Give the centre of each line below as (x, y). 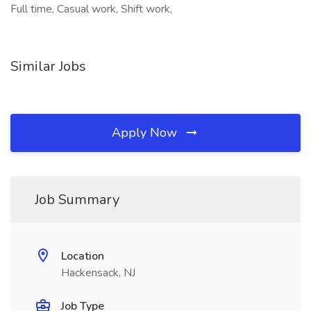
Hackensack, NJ (98, 273)
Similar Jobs (48, 66)
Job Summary (77, 200)
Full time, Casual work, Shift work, (91, 9)
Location (83, 256)
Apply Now (146, 133)
